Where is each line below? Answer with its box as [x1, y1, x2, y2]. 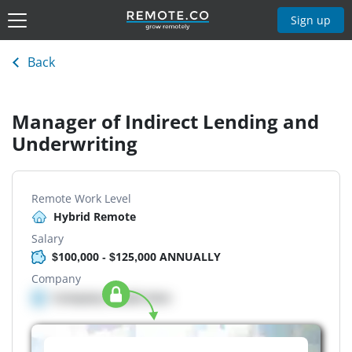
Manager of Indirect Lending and [12, 108, 319, 135]
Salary [31, 231, 64, 247]
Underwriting [12, 130, 137, 157]
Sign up [291, 12, 332, 27]
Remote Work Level [31, 191, 131, 207]
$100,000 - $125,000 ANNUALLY [52, 249, 221, 265]
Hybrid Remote [53, 209, 136, 225]
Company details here [52, 290, 170, 306]
